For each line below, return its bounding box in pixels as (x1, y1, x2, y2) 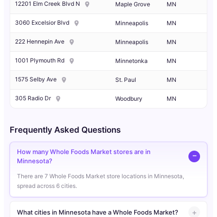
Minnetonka (115, 57, 148, 65)
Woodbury (115, 95, 142, 103)
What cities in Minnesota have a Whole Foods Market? (17, 208, 178, 216)
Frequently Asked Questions (10, 125, 121, 135)
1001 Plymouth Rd (15, 57, 64, 64)
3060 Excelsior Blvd (15, 19, 69, 27)
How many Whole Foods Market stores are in (17, 148, 151, 156)
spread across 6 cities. (17, 182, 77, 190)
